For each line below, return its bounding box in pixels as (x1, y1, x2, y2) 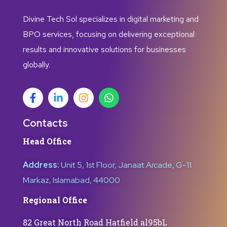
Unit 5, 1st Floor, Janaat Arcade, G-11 (61, 160, 192, 170)
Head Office (23, 136, 71, 146)
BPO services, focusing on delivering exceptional (23, 29, 195, 40)
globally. (23, 59, 50, 70)
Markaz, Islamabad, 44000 (23, 175, 120, 185)
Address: (23, 160, 59, 170)
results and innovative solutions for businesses (23, 44, 186, 55)
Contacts (23, 117, 68, 130)
